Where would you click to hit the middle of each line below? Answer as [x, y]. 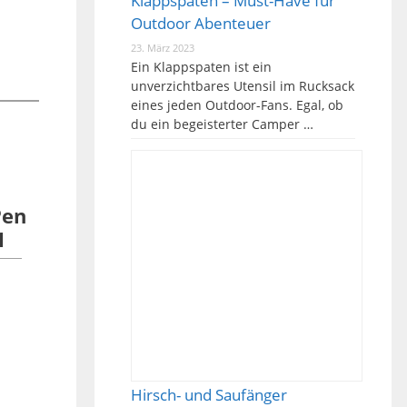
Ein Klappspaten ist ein [201, 66]
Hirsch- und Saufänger [208, 395]
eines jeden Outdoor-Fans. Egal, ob [237, 104]
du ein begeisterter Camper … [222, 124]
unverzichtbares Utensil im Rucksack [242, 85]
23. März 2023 [162, 47]
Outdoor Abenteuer [200, 23]
